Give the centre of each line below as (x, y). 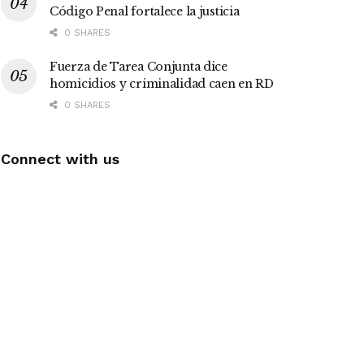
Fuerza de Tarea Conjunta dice (139, 67)
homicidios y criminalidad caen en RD (162, 84)
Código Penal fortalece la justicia (145, 12)
